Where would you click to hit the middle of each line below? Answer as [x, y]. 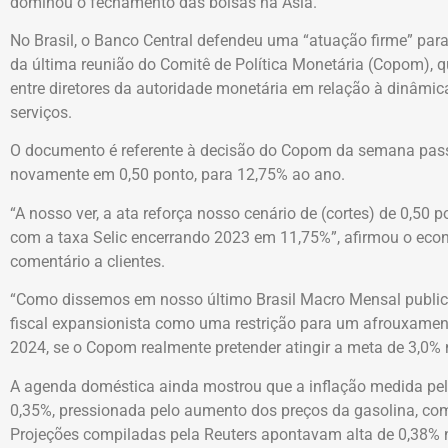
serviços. [41, 113]
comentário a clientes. [87, 261]
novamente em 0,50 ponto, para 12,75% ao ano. [177, 175]
